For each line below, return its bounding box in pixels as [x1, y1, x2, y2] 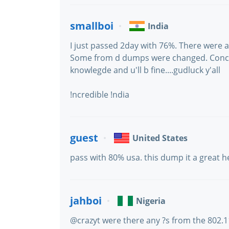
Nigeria [136, 195, 166, 207]
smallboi [70, 19, 113, 33]
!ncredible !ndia [70, 89, 129, 100]
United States [132, 132, 188, 144]
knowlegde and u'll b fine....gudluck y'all [70, 64, 220, 76]
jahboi [70, 194, 102, 208]
